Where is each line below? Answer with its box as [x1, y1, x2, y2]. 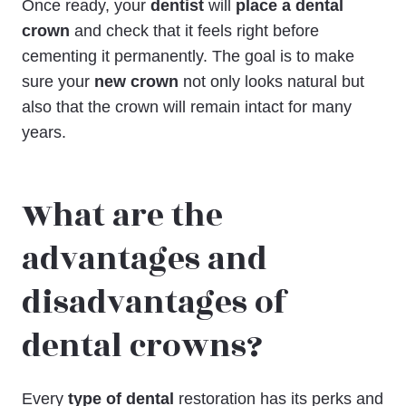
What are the [22, 192, 223, 241]
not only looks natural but [179, 72, 364, 91]
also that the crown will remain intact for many [22, 97, 352, 116]
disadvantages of [22, 279, 288, 328]
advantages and [22, 236, 267, 285]
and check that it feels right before [70, 21, 319, 40]
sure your [22, 72, 94, 91]
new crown [94, 72, 179, 91]
